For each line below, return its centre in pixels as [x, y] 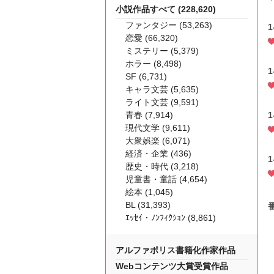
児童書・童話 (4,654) [166, 179]
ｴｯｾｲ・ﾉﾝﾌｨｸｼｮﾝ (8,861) [171, 218]
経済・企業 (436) [158, 154]
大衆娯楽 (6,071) [158, 141]
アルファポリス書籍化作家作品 [176, 250]
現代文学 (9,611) [158, 128]
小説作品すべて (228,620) [166, 9]
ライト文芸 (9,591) [162, 102]
